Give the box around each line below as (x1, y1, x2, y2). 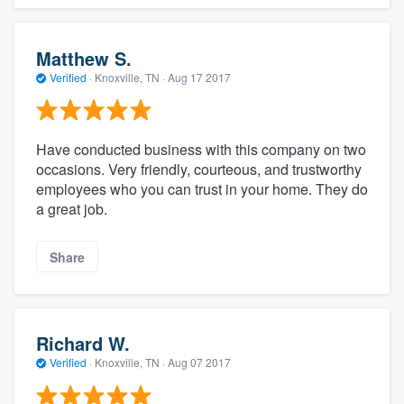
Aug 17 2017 (168, 69, 231, 85)
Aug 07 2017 (168, 354, 231, 371)
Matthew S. (36, 44, 132, 71)
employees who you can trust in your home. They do (36, 179, 368, 200)
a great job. (36, 198, 107, 220)
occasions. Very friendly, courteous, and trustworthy (36, 159, 362, 180)
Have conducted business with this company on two (36, 139, 366, 161)
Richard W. (36, 330, 130, 357)
